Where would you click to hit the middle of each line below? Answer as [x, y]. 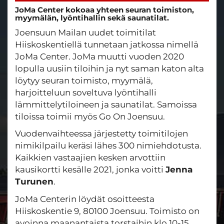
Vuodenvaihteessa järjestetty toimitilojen [101, 133]
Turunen [34, 181]
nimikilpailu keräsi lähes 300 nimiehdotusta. [108, 145]
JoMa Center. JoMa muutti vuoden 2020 [99, 56]
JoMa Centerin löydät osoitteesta [85, 199]
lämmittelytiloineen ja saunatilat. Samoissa [106, 104]
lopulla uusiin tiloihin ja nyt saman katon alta [109, 68]
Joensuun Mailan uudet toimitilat [85, 32]
